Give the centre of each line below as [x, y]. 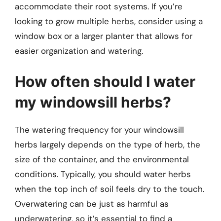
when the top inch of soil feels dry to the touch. [110, 189]
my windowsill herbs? [93, 102]
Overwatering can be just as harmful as [92, 203]
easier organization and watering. [79, 51]
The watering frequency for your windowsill [99, 129]
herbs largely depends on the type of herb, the [108, 144]
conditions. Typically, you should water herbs [103, 174]
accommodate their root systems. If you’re [99, 7]
